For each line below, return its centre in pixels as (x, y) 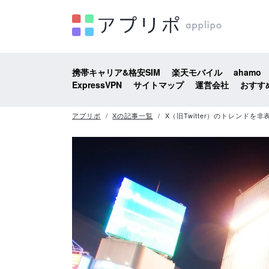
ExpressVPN (97, 85)
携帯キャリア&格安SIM (116, 72)
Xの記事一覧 (133, 115)
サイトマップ (159, 85)
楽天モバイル (197, 72)
